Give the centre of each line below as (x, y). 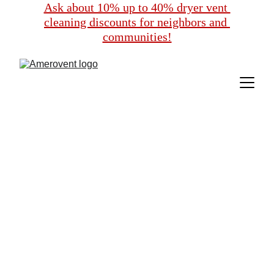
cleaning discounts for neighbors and (137, 22)
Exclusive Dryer (137, 184)
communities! (137, 37)
